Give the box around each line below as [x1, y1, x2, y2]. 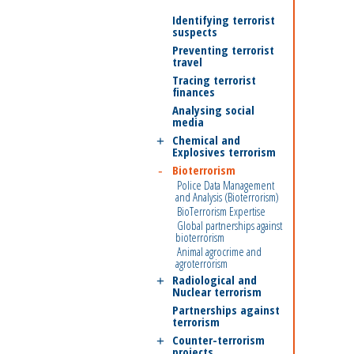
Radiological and [172, 272, 257, 288]
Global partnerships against [177, 217, 282, 233]
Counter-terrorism [172, 332, 265, 348]
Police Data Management [177, 177, 274, 193]
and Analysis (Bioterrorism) [175, 189, 279, 205]
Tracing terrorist [172, 72, 256, 88]
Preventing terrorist [172, 42, 274, 58]
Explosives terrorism [172, 144, 276, 160]
